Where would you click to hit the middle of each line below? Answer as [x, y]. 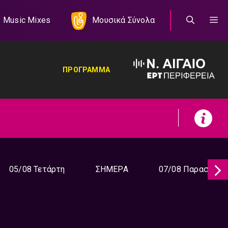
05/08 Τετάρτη [37, 169]
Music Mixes [27, 20]
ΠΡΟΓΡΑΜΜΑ [86, 69]
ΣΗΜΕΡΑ [112, 169]
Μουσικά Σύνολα [123, 20]
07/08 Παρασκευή [192, 169]
